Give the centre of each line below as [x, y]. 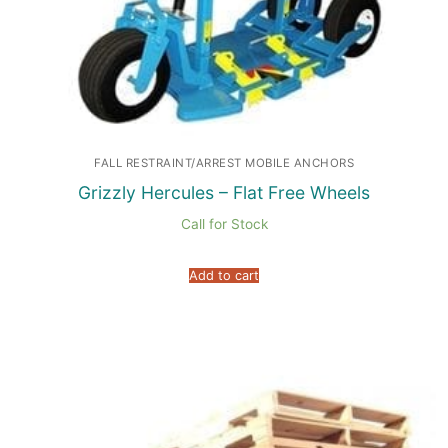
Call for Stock [224, 224]
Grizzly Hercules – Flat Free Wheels [224, 193]
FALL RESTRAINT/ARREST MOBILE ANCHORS [224, 163]
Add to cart [224, 275]
